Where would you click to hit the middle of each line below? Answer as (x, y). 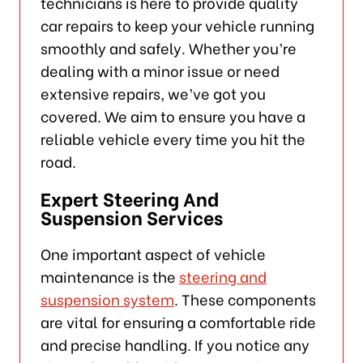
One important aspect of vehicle (153, 253)
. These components (245, 298)
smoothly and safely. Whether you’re (168, 47)
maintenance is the (109, 275)
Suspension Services (131, 216)
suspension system (107, 298)
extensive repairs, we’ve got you (153, 92)
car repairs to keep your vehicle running (177, 24)
